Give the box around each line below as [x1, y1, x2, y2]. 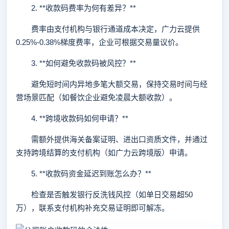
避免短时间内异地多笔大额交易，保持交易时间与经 [16, 80, 208, 88]
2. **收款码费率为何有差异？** [16, 4, 136, 12]
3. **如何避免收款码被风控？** [16, 59, 136, 67]
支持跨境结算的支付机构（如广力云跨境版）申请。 [16, 148, 192, 157]
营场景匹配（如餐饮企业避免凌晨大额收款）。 [16, 93, 177, 102]
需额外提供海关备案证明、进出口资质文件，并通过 [16, 135, 208, 144]
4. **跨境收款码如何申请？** [16, 114, 128, 123]
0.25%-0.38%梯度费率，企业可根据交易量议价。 [16, 38, 183, 47]
